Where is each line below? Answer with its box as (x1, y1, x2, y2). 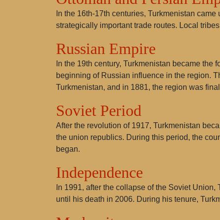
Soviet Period (56, 102, 141, 119)
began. (56, 145, 80, 153)
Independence (56, 164, 143, 181)
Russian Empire (56, 40, 156, 57)
